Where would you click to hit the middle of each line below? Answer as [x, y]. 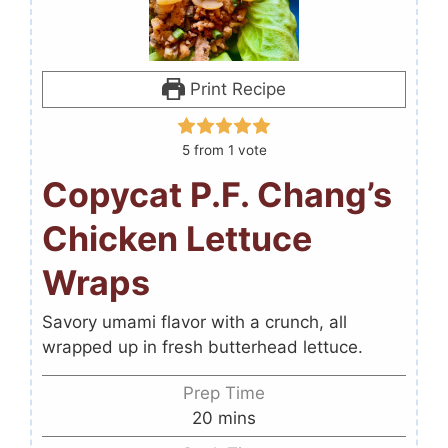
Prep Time [224, 393]
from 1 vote [228, 150]
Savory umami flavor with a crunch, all [194, 322]
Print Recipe [235, 89]
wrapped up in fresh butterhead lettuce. [202, 347]
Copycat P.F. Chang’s [217, 195]
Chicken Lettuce [177, 239]
